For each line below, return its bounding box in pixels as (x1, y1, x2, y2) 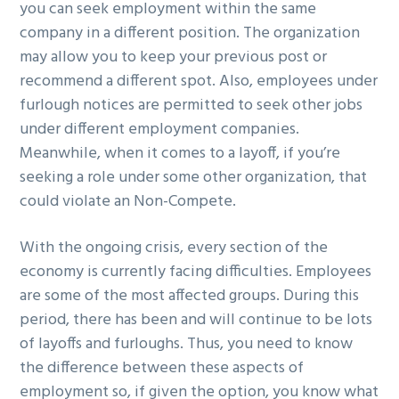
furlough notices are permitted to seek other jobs (20, 92, 363, 118)
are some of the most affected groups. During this (20, 282, 360, 309)
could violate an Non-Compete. (20, 188, 237, 215)
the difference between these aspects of (20, 354, 305, 381)
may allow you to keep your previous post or (20, 44, 328, 70)
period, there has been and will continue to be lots (20, 306, 373, 333)
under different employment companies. (20, 116, 300, 142)
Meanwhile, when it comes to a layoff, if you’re (20, 140, 341, 167)
